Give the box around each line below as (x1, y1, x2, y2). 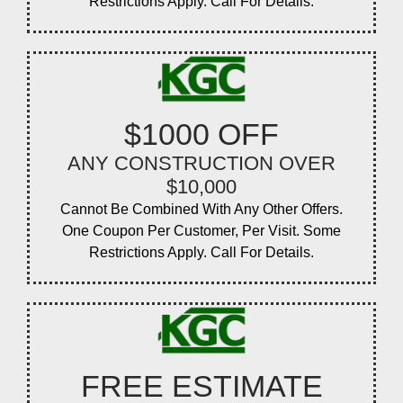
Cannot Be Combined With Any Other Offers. (60, 201, 343, 218)
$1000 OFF (124, 117, 279, 152)
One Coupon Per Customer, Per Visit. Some (62, 223, 341, 239)
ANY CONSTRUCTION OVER (67, 152, 336, 175)
